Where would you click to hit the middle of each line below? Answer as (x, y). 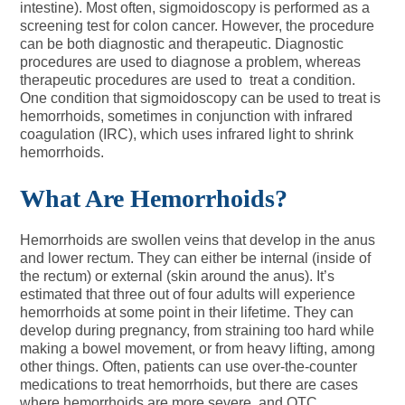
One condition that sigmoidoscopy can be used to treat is (201, 98)
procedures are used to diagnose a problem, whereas (191, 62)
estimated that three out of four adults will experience (188, 294)
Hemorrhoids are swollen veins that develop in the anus (198, 240)
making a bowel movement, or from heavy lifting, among (198, 348)
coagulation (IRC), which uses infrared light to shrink (187, 134)
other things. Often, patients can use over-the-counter (189, 367)
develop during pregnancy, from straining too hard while (198, 330)
